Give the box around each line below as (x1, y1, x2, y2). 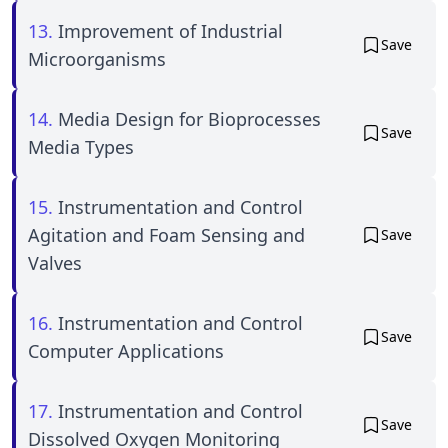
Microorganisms (28, 47, 166, 71)
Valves (28, 251, 82, 275)
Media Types (28, 135, 134, 159)
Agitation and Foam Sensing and (28, 223, 305, 247)
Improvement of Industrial (58, 19, 283, 43)
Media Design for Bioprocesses (58, 107, 321, 131)
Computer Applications (28, 339, 224, 363)
